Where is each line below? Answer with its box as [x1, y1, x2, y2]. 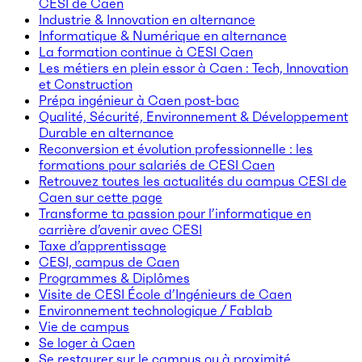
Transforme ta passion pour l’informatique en [39, 204, 311, 221]
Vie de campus [39, 318, 129, 335]
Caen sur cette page [39, 188, 162, 205]
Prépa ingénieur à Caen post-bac [39, 91, 239, 108]
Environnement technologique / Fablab [39, 301, 272, 318]
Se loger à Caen [39, 334, 135, 351]
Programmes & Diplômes [39, 269, 190, 286]
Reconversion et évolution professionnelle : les [39, 140, 313, 157]
